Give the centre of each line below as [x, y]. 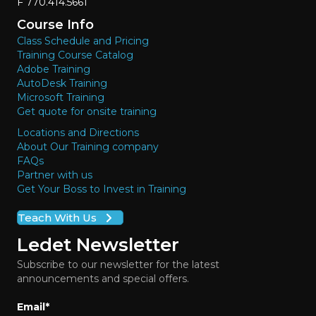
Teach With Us [57, 218]
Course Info [55, 25]
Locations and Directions [78, 133]
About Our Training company [88, 147]
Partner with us [55, 175]
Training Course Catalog [75, 55]
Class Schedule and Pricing [83, 41]
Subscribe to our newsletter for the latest [118, 265]
